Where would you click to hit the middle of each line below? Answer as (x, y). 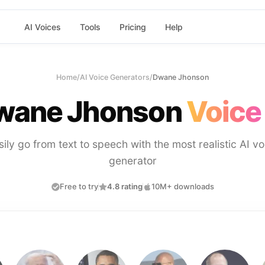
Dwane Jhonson (181, 77)
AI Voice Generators (115, 77)
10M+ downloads (182, 186)
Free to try (79, 186)
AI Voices (42, 27)
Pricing (132, 27)
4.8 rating (125, 186)
